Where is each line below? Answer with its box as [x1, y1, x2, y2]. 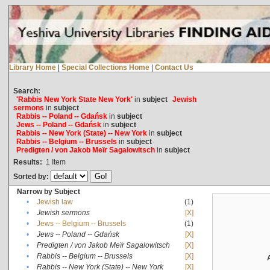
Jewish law [36, 197, 73, 206]
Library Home [8, 63, 56, 72]
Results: [13, 157, 42, 166]
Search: [13, 86, 40, 95]
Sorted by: [13, 172, 51, 181]
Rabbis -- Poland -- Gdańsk [16, 111, 107, 121]
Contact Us [154, 63, 193, 72]
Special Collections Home [61, 63, 149, 72]
